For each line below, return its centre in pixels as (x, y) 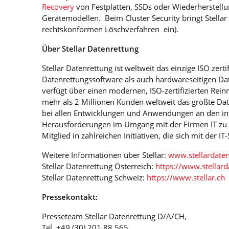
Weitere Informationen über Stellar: (105, 155)
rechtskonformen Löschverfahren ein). (110, 29)
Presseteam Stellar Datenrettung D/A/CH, (114, 216)
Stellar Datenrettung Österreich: (99, 166)
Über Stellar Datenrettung (90, 48)
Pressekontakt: (70, 197)
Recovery (58, 6)
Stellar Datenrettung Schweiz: (95, 177)
